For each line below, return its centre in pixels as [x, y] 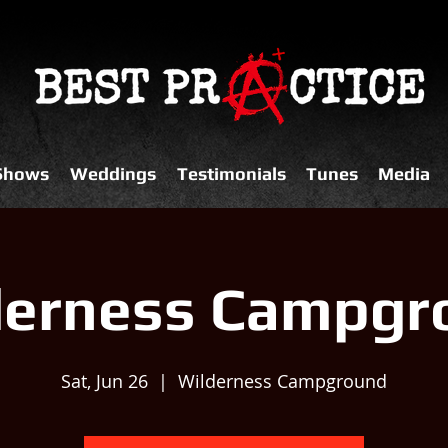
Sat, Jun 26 [104, 381]
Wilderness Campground [282, 381]
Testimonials [231, 173]
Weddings [112, 173]
